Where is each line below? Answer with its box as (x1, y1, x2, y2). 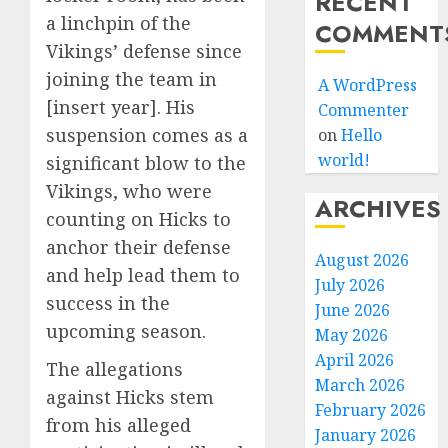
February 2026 (315, 399, 427, 421)
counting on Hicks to (46, 207, 231, 231)
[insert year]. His (46, 95, 195, 119)
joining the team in (46, 67, 217, 91)
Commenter (318, 99, 410, 121)
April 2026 (315, 349, 395, 371)
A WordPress (318, 74, 418, 96)
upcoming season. (46, 319, 206, 343)
